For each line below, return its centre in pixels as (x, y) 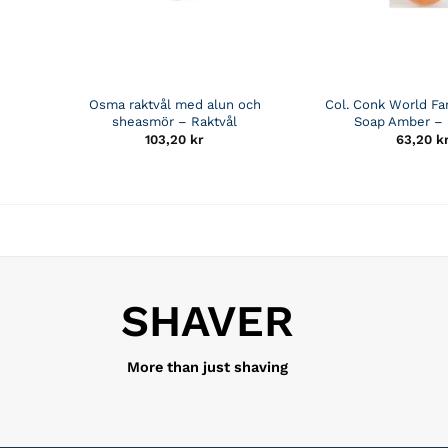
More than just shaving (207, 367)
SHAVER (207, 321)
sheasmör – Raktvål (175, 121)
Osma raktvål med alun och (174, 104)
